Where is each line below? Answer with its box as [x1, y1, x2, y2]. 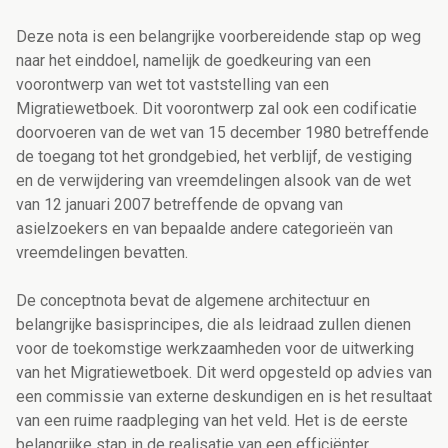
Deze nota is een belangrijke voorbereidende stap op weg [16, 27, 421, 47]
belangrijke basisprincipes [16, 315, 200, 335]
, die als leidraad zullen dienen [200, 315, 411, 335]
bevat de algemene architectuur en [130, 291, 370, 311]
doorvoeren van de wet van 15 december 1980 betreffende [16, 123, 429, 143]
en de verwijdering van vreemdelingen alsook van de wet [16, 171, 411, 191]
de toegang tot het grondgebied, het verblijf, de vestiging [16, 147, 412, 167]
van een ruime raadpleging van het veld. [16, 411, 294, 431]
